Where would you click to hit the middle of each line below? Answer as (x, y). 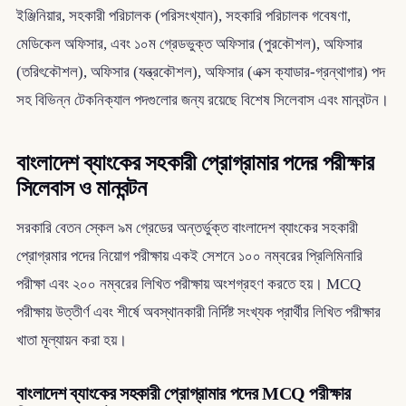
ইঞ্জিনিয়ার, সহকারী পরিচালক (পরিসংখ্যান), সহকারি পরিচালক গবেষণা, (183, 16)
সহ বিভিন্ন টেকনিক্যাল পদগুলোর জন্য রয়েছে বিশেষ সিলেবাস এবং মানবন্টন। (202, 101)
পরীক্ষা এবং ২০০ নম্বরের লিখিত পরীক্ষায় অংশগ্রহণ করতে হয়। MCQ (188, 284)
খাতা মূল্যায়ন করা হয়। (71, 340)
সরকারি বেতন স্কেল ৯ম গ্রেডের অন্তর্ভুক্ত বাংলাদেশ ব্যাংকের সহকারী (187, 227)
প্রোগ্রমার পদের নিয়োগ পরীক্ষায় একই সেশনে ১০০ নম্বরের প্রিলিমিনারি (189, 256)
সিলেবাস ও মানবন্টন (81, 188)
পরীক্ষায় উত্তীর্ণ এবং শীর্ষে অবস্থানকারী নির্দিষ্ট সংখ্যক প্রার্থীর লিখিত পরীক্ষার (198, 312)
